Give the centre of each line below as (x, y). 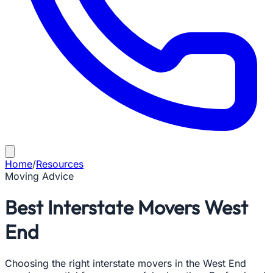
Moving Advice (39, 176)
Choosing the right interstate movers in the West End (126, 263)
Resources (60, 164)
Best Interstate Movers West (126, 207)
